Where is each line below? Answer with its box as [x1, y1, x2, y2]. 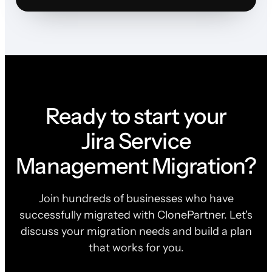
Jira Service [81, 127, 191, 154]
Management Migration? [16, 152, 256, 179]
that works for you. [88, 240, 184, 254]
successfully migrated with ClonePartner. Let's [19, 208, 253, 222]
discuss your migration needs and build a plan [20, 224, 252, 238]
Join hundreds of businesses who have [38, 191, 234, 205]
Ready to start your [45, 102, 227, 129]
